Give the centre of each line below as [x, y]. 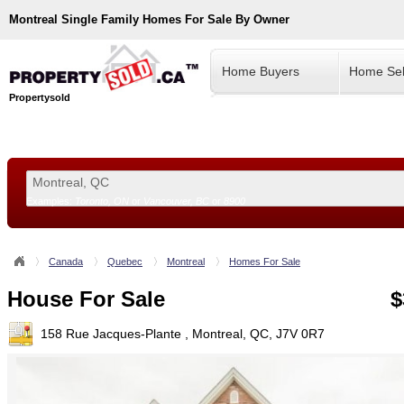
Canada [66, 262]
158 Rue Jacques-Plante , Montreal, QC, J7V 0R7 [183, 333]
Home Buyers [261, 71]
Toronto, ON [102, 201]
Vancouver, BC [176, 201]
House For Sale [86, 299]
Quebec [125, 262]
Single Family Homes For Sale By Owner [175, 19]
